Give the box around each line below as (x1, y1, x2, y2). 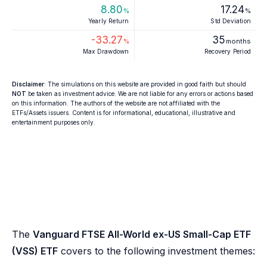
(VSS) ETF (12, 245, 58, 257)
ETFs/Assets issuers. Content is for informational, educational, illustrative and (12, 109, 235, 116)
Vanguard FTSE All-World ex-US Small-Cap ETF (33, 228, 251, 240)
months (226, 37, 251, 45)
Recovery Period (204, 48, 251, 55)
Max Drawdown (83, 48, 129, 55)
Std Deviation (210, 17, 251, 24)
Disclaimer (12, 80, 44, 88)
